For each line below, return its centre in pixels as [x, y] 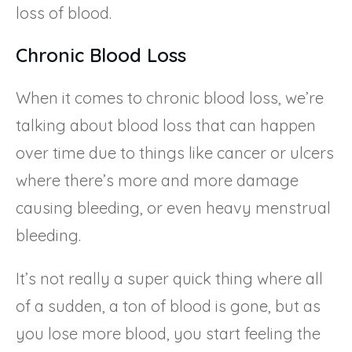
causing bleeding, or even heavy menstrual [173, 207]
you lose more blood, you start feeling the [168, 333]
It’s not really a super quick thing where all [169, 278]
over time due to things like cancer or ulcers [175, 152]
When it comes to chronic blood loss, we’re [170, 97]
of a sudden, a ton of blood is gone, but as [168, 306]
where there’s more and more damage [157, 180]
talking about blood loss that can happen [166, 125]
